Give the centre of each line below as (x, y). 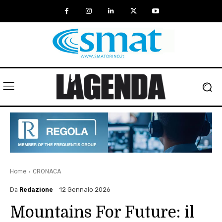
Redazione (36, 189)
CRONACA (47, 172)
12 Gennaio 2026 (85, 190)
